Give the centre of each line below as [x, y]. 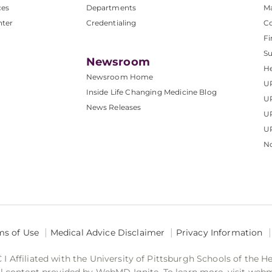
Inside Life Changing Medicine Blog [151, 92]
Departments [111, 8]
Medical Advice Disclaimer [107, 233]
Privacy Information [219, 233]
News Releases [114, 107]
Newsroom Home [120, 77]
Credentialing [111, 23]
